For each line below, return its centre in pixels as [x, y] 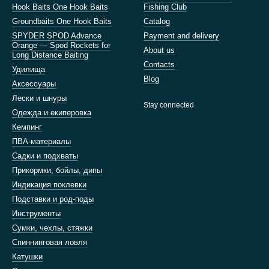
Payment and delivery [181, 36]
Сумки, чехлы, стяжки [52, 228]
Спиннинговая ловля [50, 242]
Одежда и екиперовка [52, 113]
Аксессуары [34, 84]
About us [159, 50]
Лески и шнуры [39, 98]
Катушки [27, 257]
